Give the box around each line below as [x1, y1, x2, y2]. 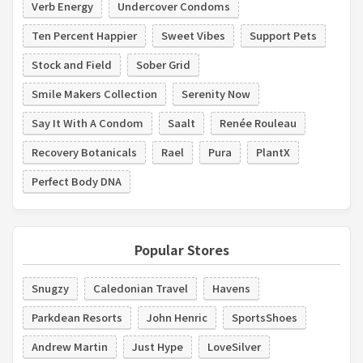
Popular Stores [134, 239, 229, 259]
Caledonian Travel [93, 280, 188, 296]
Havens [212, 280, 250, 296]
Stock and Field [32, 56, 112, 72]
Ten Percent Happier [32, 27, 137, 43]
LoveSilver [207, 338, 261, 354]
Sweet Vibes [161, 27, 225, 43]
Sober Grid [136, 56, 190, 72]
